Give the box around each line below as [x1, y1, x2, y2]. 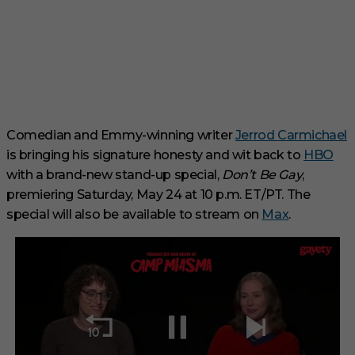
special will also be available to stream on [6, 207, 262, 222]
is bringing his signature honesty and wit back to [6, 147, 304, 162]
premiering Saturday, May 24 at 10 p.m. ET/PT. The [6, 187, 311, 202]
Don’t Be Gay [222, 167, 303, 182]
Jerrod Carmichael [235, 128, 348, 143]
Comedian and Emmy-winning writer [6, 128, 235, 143]
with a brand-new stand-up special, [6, 167, 223, 182]
